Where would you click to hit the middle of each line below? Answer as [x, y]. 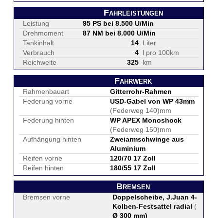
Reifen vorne [43, 158]
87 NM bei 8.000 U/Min [119, 33]
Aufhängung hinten [52, 139]
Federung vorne [48, 101]
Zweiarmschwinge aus [147, 139]
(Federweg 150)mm [141, 129]
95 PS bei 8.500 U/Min [118, 23]
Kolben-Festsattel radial [152, 206]
